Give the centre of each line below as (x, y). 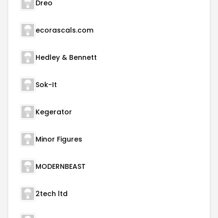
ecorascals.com (64, 30)
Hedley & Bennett (66, 57)
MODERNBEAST (61, 166)
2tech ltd (52, 194)
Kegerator (54, 112)
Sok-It (46, 85)
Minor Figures (59, 139)
